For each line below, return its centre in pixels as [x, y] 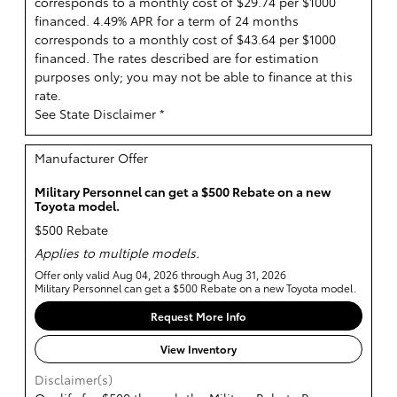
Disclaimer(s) [74, 380]
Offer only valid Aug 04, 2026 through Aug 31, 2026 [160, 275]
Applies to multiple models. [117, 253]
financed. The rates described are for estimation [177, 57]
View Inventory [198, 349]
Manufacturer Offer [91, 157]
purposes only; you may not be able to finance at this [194, 76]
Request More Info [198, 315]
